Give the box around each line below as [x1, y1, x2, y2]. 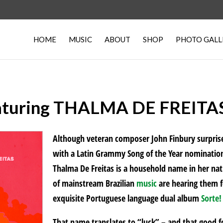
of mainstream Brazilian [53, 177, 137, 189]
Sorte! [201, 192, 222, 204]
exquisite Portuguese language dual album [53, 192, 202, 204]
